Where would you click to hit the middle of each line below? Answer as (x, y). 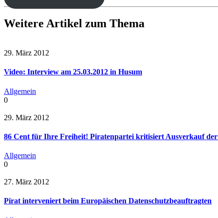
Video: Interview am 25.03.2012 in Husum (73, 72)
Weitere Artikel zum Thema (74, 24)
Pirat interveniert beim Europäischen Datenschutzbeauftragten (108, 201)
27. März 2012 (27, 182)
